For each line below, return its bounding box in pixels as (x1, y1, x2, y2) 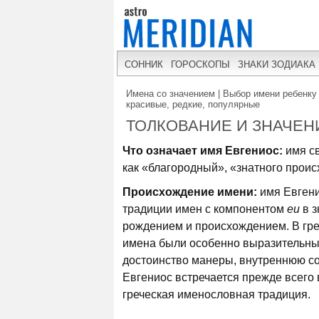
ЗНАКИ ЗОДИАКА (238, 58, 315, 70)
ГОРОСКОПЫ (171, 58, 230, 70)
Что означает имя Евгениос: (122, 145, 283, 157)
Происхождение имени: (122, 186, 257, 198)
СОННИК (125, 58, 163, 70)
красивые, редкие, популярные (126, 99, 260, 110)
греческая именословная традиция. (122, 288, 310, 300)
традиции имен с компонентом (122, 203, 287, 215)
